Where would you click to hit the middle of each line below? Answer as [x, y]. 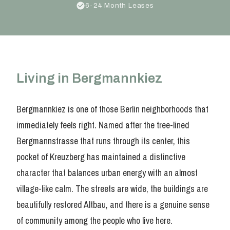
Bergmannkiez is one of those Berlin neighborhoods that [112, 109]
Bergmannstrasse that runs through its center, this [103, 141]
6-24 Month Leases [120, 5]
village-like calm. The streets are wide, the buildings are [112, 189]
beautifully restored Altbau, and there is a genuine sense [113, 205]
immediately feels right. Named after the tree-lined [103, 125]
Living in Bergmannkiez [89, 78]
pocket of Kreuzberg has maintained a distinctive [101, 157]
